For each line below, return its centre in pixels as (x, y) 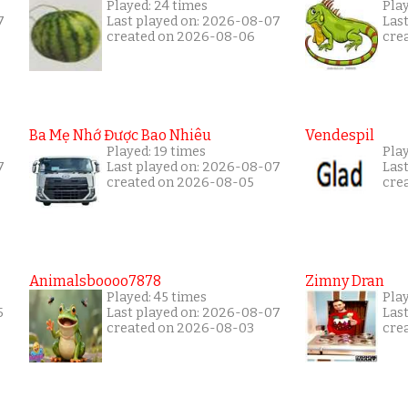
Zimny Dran (345, 280)
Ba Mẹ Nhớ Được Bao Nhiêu (120, 135)
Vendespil (340, 135)
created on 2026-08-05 (180, 182)
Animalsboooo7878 (95, 280)
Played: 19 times (156, 151)
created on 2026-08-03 (180, 328)
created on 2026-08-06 (181, 36)
